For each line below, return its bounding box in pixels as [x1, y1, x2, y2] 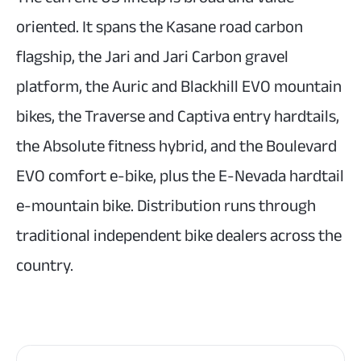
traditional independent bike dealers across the [16, 220, 342, 252]
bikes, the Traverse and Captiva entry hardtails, [16, 101, 339, 133]
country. [16, 250, 73, 282]
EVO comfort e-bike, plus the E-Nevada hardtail [16, 160, 344, 193]
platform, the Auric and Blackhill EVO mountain [16, 71, 342, 103]
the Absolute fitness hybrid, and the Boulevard [16, 131, 337, 163]
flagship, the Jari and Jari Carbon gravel [16, 41, 288, 73]
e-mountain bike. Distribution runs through [16, 190, 316, 222]
